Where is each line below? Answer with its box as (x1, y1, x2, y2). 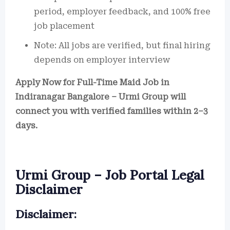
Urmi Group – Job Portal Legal (15, 167, 204, 183)
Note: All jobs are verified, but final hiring (34, 41, 210, 50)
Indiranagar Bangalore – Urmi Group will (15, 92, 186, 102)
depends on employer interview (34, 55, 170, 65)
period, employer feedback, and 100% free (34, 7, 210, 16)
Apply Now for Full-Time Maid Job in (15, 78, 169, 87)
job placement (34, 21, 94, 31)
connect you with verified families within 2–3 (15, 106, 208, 116)
